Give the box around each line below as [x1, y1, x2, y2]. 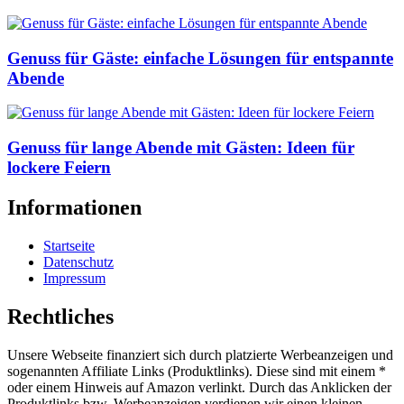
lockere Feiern [7, 157, 111, 177]
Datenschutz [43, 253, 114, 270]
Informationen [7, 195, 142, 219]
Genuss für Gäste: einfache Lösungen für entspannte [7, 48, 393, 68]
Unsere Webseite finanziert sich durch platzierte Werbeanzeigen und [7, 346, 393, 363]
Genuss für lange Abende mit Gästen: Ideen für [7, 137, 354, 157]
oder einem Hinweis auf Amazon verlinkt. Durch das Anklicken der [7, 379, 391, 395]
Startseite [43, 237, 95, 253]
